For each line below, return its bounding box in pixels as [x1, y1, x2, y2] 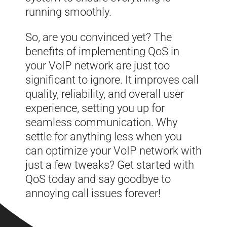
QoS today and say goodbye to [25, 172, 171, 185]
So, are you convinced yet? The [25, 30, 172, 44]
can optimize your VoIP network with [25, 144, 202, 157]
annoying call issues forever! [25, 186, 161, 200]
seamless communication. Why [25, 116, 177, 129]
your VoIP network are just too [25, 59, 170, 72]
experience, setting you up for [25, 101, 165, 115]
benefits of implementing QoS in [25, 45, 179, 58]
